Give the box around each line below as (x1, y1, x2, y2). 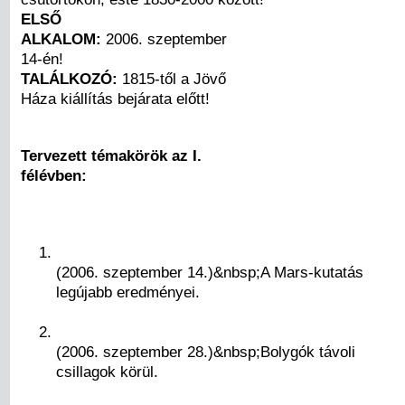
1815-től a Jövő (118, 69, 226, 88)
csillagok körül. (55, 363, 158, 381)
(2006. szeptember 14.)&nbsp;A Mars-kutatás (55, 263, 363, 282)
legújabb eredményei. (55, 283, 200, 302)
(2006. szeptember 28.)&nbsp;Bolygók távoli (55, 343, 355, 362)
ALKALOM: (21, 29, 101, 48)
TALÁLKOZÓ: (21, 69, 118, 88)
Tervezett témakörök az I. (21, 146, 202, 165)
